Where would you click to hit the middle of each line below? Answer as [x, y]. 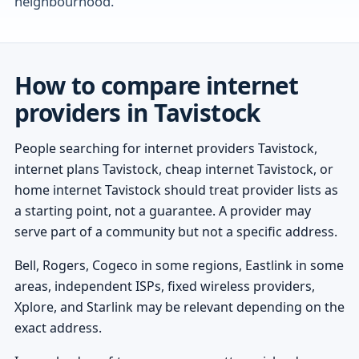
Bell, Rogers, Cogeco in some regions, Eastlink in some [179, 265]
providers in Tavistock [137, 112]
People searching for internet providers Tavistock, [165, 148]
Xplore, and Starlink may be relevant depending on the [179, 307]
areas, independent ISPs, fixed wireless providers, [164, 286]
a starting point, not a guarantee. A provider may [162, 210]
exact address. [58, 327]
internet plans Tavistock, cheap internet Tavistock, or [173, 169]
